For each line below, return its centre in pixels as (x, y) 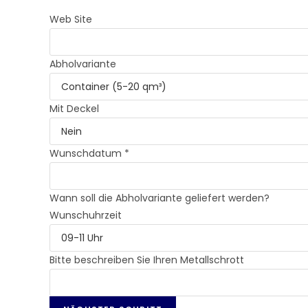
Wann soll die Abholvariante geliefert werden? (159, 198)
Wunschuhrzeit (86, 215)
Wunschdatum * (89, 153)
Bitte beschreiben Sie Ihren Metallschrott (147, 260)
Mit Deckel (74, 109)
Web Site (71, 19)
